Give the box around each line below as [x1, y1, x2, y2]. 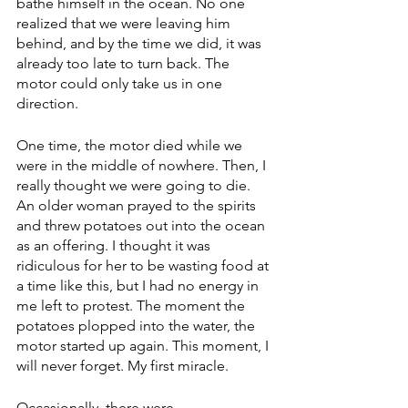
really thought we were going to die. [16, 177, 254, 195]
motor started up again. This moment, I [16, 337, 272, 355]
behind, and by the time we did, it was [16, 35, 265, 53]
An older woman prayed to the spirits [16, 197, 260, 215]
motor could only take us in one [16, 75, 226, 93]
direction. [16, 95, 78, 113]
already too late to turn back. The [16, 55, 233, 73]
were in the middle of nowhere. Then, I [16, 157, 270, 175]
